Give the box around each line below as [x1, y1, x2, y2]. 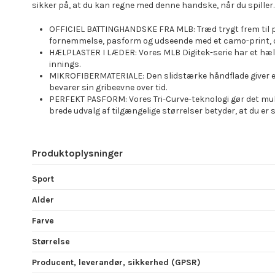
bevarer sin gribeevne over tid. [49, 82, 167, 93]
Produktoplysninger [32, 147, 123, 159]
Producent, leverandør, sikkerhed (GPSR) [32, 257, 201, 268]
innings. [49, 58, 80, 69]
